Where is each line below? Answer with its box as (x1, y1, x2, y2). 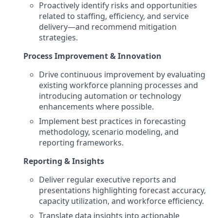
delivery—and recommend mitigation (39, 21, 177, 32)
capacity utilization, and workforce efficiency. (39, 196, 204, 206)
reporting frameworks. (39, 137, 124, 148)
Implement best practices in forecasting (39, 116, 186, 127)
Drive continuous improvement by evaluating (39, 69, 205, 80)
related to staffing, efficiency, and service (39, 11, 189, 21)
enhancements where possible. (39, 101, 154, 112)
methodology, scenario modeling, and (39, 127, 179, 137)
